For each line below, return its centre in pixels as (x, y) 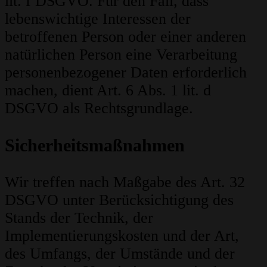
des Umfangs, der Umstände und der (120, 254)
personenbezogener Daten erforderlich (126, 73)
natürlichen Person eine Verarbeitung (121, 55)
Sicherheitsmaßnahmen (95, 145)
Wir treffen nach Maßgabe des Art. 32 (125, 182)
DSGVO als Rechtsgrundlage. (99, 108)
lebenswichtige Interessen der (98, 19)
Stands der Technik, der (79, 218)
